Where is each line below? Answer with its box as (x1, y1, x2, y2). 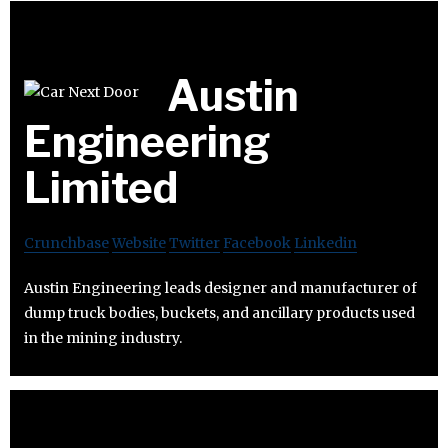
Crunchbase (24, 234, 109, 253)
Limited (24, 162, 178, 214)
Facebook (223, 234, 291, 253)
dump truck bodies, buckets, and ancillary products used (24, 304, 415, 323)
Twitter (169, 234, 220, 253)
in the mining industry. (24, 329, 182, 348)
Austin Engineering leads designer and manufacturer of (24, 279, 417, 298)
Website (112, 234, 166, 253)
